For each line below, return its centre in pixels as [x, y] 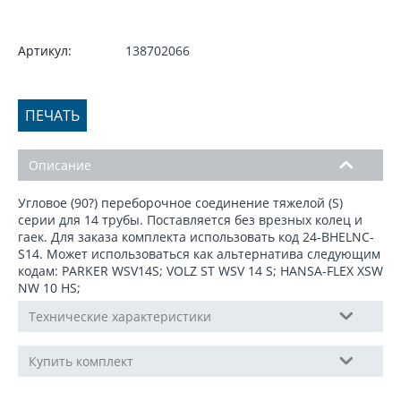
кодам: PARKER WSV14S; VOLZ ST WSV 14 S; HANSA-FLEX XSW [200, 271]
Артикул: [45, 51]
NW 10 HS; [49, 288]
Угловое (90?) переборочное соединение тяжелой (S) [180, 203]
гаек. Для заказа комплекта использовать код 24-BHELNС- [196, 237]
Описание [60, 165]
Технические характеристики [120, 316]
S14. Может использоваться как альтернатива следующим [199, 254]
